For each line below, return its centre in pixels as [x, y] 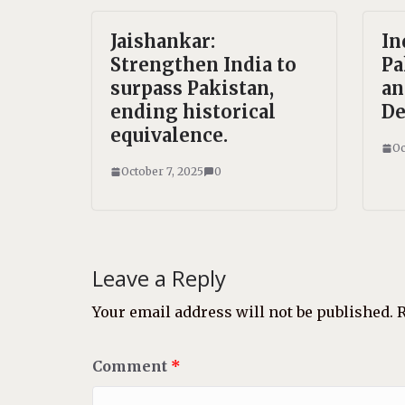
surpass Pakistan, [192, 88]
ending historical [193, 112]
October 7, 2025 [162, 171]
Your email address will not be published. [243, 312]
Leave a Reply [159, 278]
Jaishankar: [163, 41]
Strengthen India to [203, 65]
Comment [132, 366]
